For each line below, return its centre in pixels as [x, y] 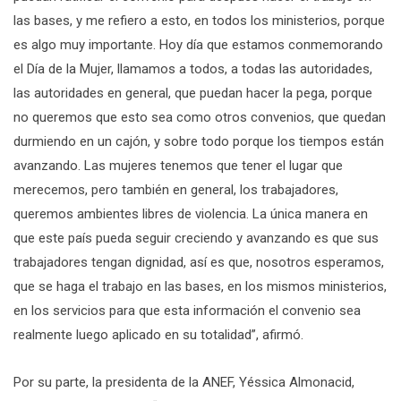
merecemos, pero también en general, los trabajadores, [176, 189]
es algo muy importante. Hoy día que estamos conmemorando [198, 44]
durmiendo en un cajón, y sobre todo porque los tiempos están [199, 141]
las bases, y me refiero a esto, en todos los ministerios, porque [199, 20]
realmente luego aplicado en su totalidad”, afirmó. [158, 334]
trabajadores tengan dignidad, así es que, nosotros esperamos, [199, 262]
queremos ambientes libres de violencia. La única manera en [191, 213]
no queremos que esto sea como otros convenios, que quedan [200, 117]
